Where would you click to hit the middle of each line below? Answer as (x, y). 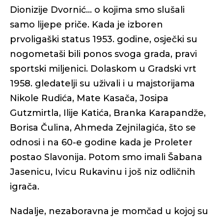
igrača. (25, 187)
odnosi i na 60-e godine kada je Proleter (101, 142)
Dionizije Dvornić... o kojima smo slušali (97, 10)
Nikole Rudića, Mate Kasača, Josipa (89, 98)
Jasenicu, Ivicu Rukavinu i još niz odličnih (103, 172)
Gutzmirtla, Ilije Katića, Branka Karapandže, (108, 113)
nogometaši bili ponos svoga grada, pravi (103, 54)
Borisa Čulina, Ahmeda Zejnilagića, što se (103, 128)
